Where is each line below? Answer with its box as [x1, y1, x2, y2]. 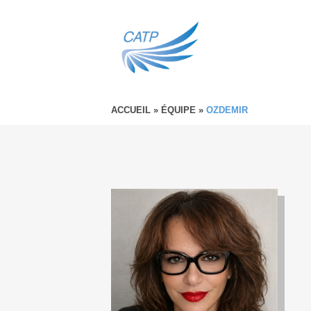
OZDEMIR [206, 105, 248, 115]
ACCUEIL [111, 105, 151, 115]
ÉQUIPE [161, 105, 196, 115]
